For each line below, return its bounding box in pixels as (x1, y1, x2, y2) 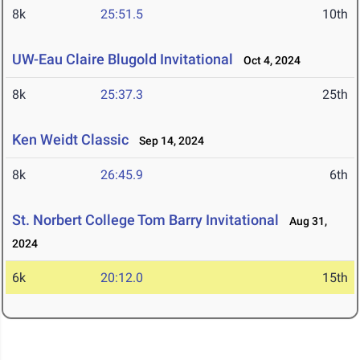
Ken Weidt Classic (12, 131, 129, 149)
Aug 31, (282, 215, 327, 228)
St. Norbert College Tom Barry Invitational (12, 211, 279, 229)
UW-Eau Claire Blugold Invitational (12, 51, 233, 68)
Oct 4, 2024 (236, 54, 301, 67)
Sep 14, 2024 (132, 134, 204, 148)
